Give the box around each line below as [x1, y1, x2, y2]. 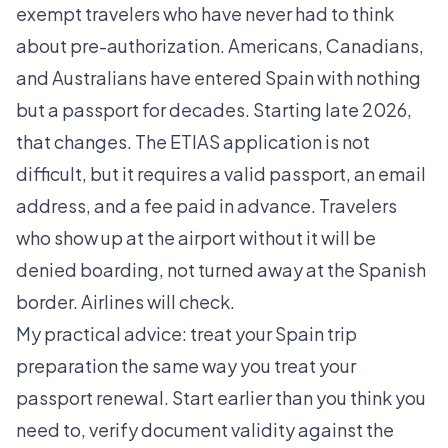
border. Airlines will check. [16, 290, 235, 314]
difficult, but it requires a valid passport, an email [16, 162, 426, 186]
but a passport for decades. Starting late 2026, [16, 98, 412, 122]
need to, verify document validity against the [16, 418, 394, 442]
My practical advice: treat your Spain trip [16, 322, 357, 346]
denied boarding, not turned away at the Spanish [16, 258, 426, 282]
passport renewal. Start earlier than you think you [16, 386, 426, 410]
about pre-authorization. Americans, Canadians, [16, 34, 424, 58]
